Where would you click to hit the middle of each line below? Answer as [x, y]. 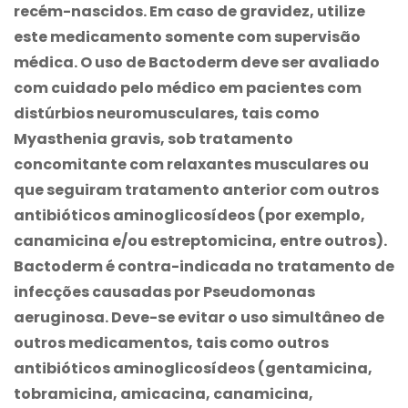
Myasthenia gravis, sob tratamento [153, 138]
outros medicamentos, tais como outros [171, 342]
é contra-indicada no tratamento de [249, 266]
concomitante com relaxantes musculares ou [191, 164]
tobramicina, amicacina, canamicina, [163, 393]
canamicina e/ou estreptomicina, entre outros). [200, 240]
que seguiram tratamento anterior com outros [196, 189]
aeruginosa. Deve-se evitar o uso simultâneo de [199, 317]
